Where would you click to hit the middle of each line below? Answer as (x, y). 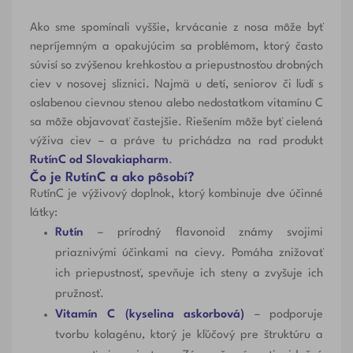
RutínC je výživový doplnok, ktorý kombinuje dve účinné (176, 195)
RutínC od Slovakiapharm (99, 161)
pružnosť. (79, 295)
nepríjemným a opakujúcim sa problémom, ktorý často (176, 47)
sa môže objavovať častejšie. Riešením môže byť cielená (176, 123)
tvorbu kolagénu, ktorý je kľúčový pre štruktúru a (189, 336)
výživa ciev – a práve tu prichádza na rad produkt (176, 142)
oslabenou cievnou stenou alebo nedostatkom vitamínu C (176, 104)
